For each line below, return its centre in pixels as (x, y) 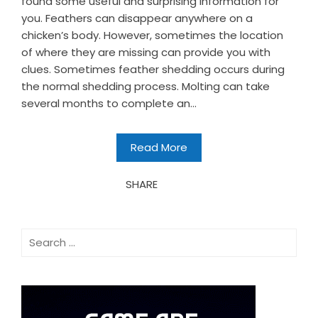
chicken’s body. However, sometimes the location (152, 35)
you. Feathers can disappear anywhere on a (137, 18)
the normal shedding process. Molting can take (146, 86)
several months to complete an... (109, 103)
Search (39, 236)
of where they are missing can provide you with (146, 52)
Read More (159, 147)
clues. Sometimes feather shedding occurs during (153, 69)
